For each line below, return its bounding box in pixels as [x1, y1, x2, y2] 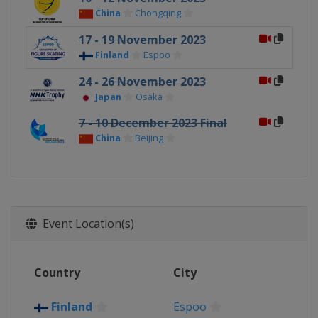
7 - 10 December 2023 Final [78, 115, 227, 131]
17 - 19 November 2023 [78, 32, 206, 48]
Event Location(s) [37, 216, 134, 231]
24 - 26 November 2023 [78, 74, 206, 89]
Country [34, 265, 80, 280]
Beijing [134, 131, 163, 144]
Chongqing [134, 6, 181, 19]
